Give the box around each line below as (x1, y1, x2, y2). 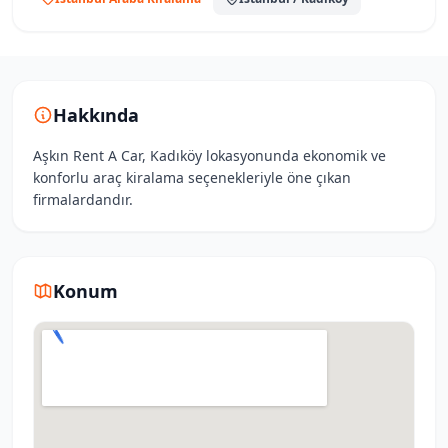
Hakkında (53, 103, 139, 127)
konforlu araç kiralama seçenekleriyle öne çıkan (33, 168, 351, 187)
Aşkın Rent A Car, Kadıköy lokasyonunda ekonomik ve (33, 146, 386, 165)
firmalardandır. (33, 190, 133, 209)
